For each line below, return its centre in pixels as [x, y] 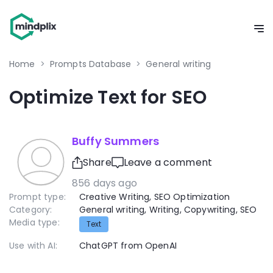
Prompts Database [90, 64]
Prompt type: [37, 197]
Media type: [34, 222]
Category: [31, 210]
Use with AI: [33, 246]
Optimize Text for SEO [108, 97]
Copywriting [210, 210]
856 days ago [105, 183]
